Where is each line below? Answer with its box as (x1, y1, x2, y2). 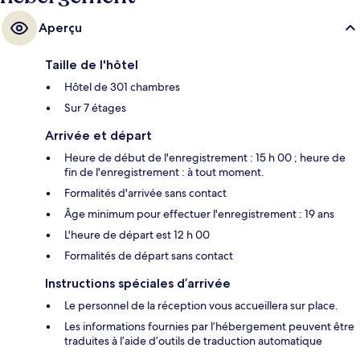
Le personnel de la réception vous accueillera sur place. (64, 297, 338, 313)
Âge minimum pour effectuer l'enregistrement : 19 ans (64, 206, 334, 221)
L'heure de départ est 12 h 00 (64, 227, 210, 242)
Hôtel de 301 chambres (64, 79, 180, 94)
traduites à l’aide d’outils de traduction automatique (64, 333, 322, 348)
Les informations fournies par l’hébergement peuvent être (64, 318, 354, 333)
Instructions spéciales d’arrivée (45, 275, 231, 291)
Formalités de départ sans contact (64, 247, 233, 263)
